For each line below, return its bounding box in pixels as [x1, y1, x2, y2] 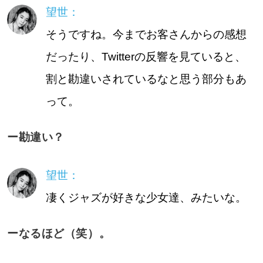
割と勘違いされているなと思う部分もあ [45, 72, 247, 85]
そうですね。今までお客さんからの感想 [45, 28, 247, 41]
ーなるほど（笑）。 [6, 227, 111, 240]
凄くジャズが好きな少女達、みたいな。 [45, 191, 247, 204]
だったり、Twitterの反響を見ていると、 [45, 50, 246, 63]
